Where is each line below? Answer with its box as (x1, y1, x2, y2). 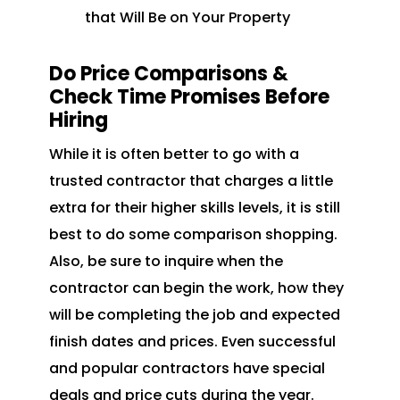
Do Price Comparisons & (48, 60, 288, 88)
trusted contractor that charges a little (48, 171, 333, 192)
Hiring (48, 106, 108, 135)
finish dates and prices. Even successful (48, 331, 336, 353)
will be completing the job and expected (48, 304, 340, 326)
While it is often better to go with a (48, 144, 299, 165)
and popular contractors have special (48, 358, 325, 379)
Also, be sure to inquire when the (48, 251, 283, 272)
